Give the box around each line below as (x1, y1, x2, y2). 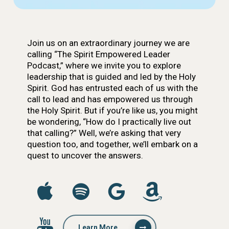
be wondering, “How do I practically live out (27, 116, 191, 127)
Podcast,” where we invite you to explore (27, 60, 181, 71)
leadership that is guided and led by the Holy (27, 71, 196, 82)
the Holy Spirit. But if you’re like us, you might (27, 105, 198, 116)
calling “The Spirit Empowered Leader (27, 49, 170, 59)
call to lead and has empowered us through (27, 94, 193, 104)
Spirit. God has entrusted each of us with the (27, 82, 198, 93)
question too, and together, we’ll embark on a (27, 139, 198, 149)
